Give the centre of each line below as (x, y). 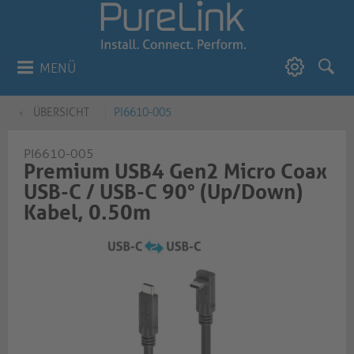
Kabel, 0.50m (87, 213)
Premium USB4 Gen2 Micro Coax (175, 171)
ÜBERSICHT (61, 113)
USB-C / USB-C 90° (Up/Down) (163, 192)
